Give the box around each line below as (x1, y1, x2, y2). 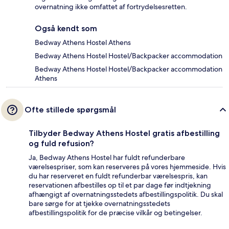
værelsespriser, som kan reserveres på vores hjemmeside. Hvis (29, 162, 226, 172)
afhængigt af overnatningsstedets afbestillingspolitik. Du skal (29, 190, 223, 199)
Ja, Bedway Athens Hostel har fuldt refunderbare (29, 153, 185, 163)
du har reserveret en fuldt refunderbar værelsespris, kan (29, 171, 208, 181)
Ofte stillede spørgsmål (25, 105, 116, 115)
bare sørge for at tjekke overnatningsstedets (29, 199, 170, 209)
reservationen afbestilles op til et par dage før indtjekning (29, 180, 211, 190)
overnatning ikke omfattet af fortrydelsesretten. (35, 2, 187, 12)
